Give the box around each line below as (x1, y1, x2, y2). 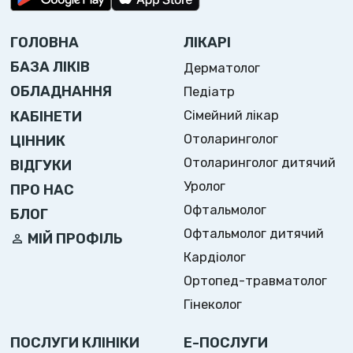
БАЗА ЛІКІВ (10, 58, 91, 76)
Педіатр (184, 83, 236, 99)
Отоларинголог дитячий (184, 154, 336, 171)
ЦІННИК (10, 132, 66, 150)
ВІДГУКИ (10, 156, 72, 174)
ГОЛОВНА (10, 34, 80, 52)
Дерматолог (184, 59, 261, 76)
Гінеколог (184, 296, 243, 313)
